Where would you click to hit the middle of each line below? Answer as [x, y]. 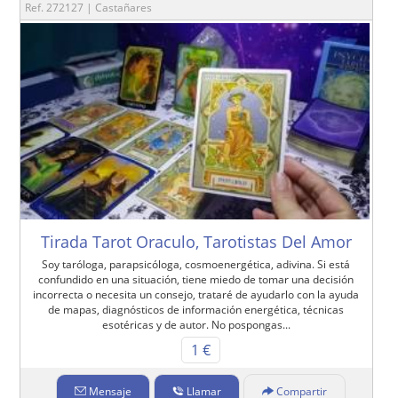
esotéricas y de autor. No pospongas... [196, 325]
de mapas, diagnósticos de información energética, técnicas [196, 310]
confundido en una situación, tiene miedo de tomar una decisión [196, 280]
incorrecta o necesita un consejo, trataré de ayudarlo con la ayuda [196, 295]
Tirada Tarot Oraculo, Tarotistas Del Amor [196, 242]
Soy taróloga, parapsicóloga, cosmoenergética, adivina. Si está [196, 265]
